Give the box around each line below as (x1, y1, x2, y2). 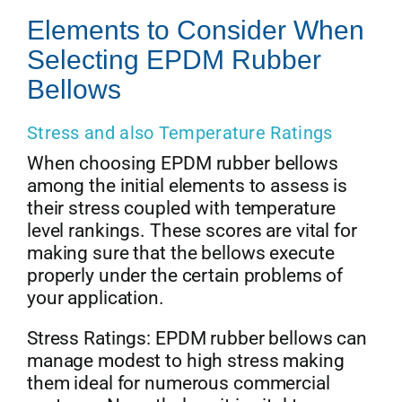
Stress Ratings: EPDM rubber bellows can (26, 327, 368, 349)
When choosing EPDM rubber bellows (26, 152, 338, 174)
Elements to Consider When (26, 14, 364, 45)
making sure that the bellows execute (26, 241, 335, 264)
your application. (26, 286, 164, 309)
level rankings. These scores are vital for (26, 219, 357, 241)
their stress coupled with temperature (26, 197, 336, 219)
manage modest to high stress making (26, 349, 345, 371)
